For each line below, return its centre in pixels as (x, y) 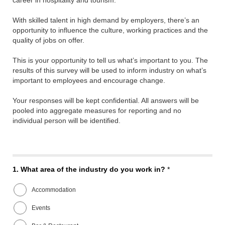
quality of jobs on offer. (48, 40)
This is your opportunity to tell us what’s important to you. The (110, 61)
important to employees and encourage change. (89, 81)
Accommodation (54, 190)
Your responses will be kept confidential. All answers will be (106, 101)
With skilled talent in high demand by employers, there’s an (106, 20)
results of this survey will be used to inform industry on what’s (109, 71)
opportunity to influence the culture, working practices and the (110, 30)
